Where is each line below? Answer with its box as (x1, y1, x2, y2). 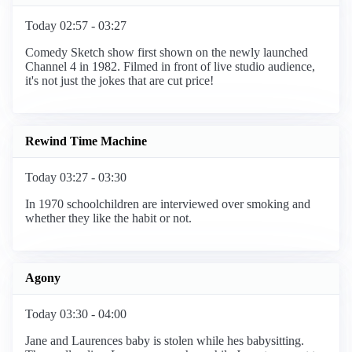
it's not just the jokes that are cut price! (25, 74, 214, 88)
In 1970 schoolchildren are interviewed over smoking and (25, 196, 310, 211)
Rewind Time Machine (25, 134, 147, 148)
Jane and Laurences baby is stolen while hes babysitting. (25, 333, 304, 347)
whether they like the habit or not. (25, 211, 192, 225)
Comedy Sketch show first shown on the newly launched (25, 46, 308, 60)
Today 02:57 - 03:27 (25, 19, 126, 33)
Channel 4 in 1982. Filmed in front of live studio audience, (25, 60, 315, 74)
